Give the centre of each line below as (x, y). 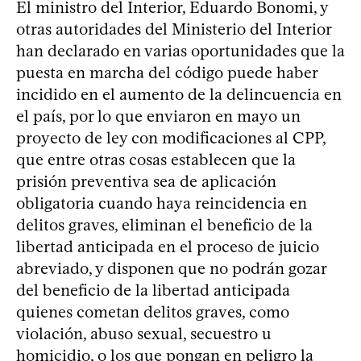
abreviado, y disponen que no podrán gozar (171, 268)
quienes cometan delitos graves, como (153, 312)
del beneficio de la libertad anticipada (153, 290)
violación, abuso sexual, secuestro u (144, 334)
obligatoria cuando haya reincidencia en (162, 203)
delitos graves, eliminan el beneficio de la (164, 225)
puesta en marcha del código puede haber (167, 73)
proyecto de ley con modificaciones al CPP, (171, 138)
